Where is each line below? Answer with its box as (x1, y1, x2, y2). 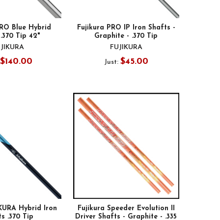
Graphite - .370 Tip (94, 32, 158, 40)
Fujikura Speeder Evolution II (77, 205, 175, 213)
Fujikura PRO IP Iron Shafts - (77, 24, 175, 31)
